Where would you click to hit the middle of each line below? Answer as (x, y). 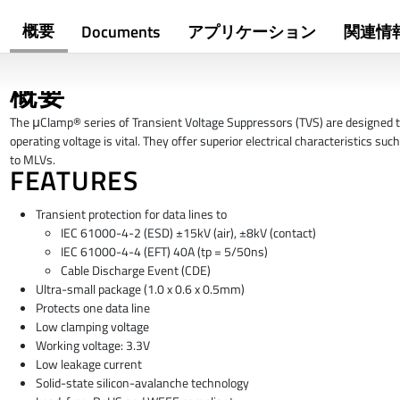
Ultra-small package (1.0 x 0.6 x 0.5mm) (140, 289)
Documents (120, 32)
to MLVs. (32, 160)
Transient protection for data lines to (131, 214)
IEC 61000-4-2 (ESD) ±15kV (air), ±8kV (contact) (189, 233)
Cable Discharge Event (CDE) (136, 270)
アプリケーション (251, 32)
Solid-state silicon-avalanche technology (142, 383)
